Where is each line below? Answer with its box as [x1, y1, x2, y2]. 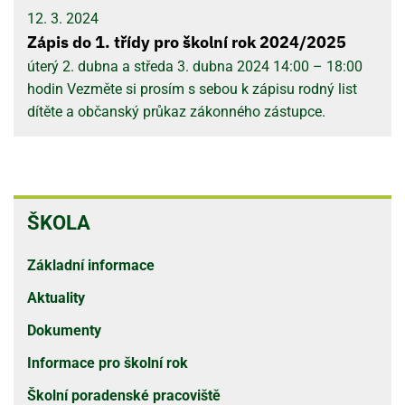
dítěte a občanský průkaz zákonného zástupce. [27, 103, 325, 120]
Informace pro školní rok [27, 354, 188, 372]
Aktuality [27, 289, 85, 306]
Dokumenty [27, 322, 101, 339]
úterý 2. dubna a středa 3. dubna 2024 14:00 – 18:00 [27, 58, 363, 75]
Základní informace [27, 257, 155, 274]
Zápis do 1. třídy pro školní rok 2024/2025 [27, 32, 346, 52]
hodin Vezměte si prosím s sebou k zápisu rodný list [27, 80, 357, 98]
